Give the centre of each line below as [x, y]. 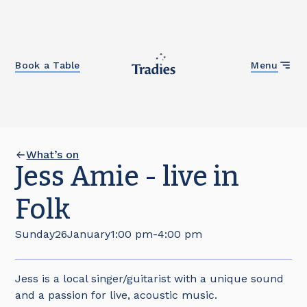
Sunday [35, 234]
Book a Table [48, 65]
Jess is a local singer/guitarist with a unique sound [150, 279]
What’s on [53, 155]
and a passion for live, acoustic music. [116, 295]
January [89, 234]
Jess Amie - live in [127, 177]
